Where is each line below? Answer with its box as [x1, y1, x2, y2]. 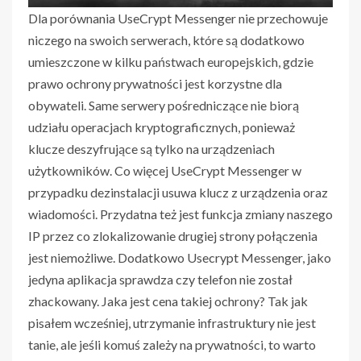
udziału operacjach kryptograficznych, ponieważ [28, 119, 295, 135]
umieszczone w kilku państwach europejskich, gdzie [28, 54, 313, 70]
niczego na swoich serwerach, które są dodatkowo [28, 32, 305, 48]
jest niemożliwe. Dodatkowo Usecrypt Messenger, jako [28, 250, 331, 266]
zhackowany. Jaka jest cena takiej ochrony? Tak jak [28, 293, 308, 309]
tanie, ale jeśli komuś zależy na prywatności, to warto [28, 337, 316, 353]
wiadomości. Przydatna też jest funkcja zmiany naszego [28, 206, 333, 222]
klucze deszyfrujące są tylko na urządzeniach [28, 141, 275, 157]
